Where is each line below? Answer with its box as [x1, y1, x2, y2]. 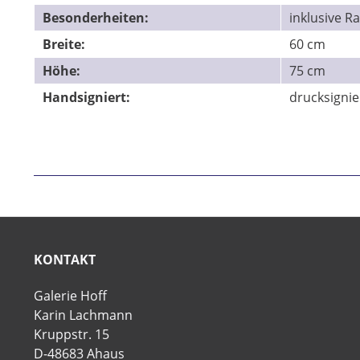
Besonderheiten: [43, 9, 149, 27]
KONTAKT [34, 251, 96, 269]
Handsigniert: [43, 88, 130, 107]
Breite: [43, 35, 85, 54]
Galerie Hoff [34, 287, 107, 305]
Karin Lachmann [34, 306, 133, 325]
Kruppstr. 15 [34, 325, 109, 344]
